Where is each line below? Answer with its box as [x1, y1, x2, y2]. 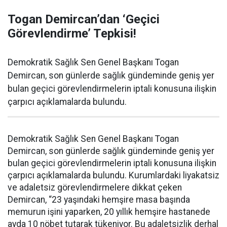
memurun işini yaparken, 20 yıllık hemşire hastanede [8, 207, 210, 217]
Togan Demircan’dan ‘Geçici [8, 12, 160, 26]
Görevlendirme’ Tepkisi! [8, 26, 136, 41]
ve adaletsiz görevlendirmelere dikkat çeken [8, 182, 182, 193]
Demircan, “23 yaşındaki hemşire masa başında [8, 195, 190, 205]
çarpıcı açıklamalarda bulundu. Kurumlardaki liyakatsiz [8, 170, 219, 180]
